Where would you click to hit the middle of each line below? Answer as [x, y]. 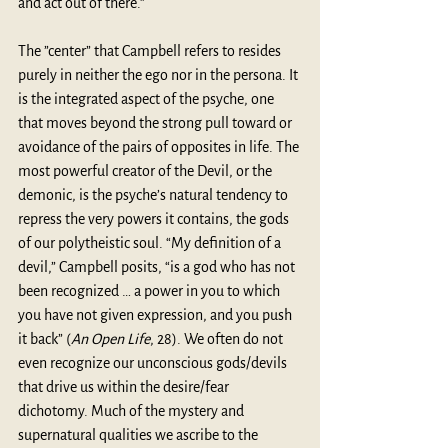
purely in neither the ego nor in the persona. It [159, 74]
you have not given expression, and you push [156, 314]
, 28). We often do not [218, 338]
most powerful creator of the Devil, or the [146, 170]
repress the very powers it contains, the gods [155, 218]
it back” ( [44, 338]
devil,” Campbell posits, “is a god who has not [158, 266]
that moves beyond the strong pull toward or [156, 122]
